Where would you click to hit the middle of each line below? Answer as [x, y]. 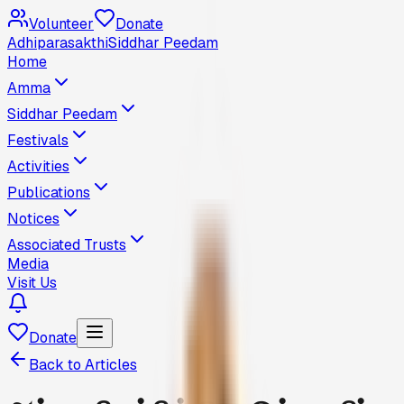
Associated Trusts [67, 245]
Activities [38, 166]
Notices [33, 219]
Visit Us [32, 283]
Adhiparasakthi [58, 43]
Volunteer [61, 24]
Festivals [38, 140]
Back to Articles [83, 365]
